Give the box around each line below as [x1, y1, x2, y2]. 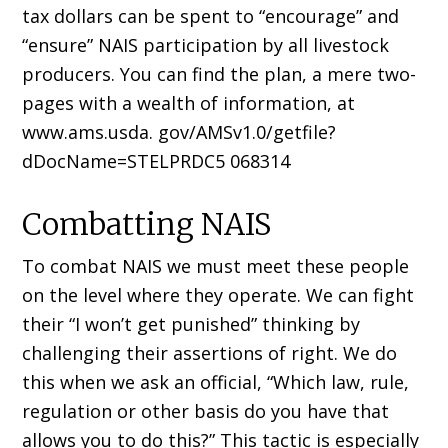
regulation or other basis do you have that [22, 399, 390, 424]
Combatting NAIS [22, 205, 272, 244]
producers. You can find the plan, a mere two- [22, 62, 417, 87]
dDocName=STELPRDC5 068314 [22, 149, 291, 174]
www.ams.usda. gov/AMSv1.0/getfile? [22, 120, 337, 145]
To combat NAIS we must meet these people [22, 254, 410, 279]
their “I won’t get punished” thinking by [22, 312, 361, 337]
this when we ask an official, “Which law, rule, [22, 370, 410, 395]
